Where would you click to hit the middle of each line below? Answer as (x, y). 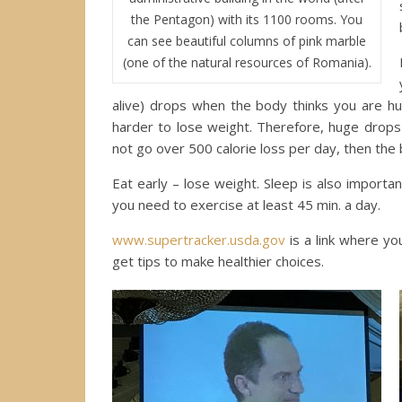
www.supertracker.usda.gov (199, 239)
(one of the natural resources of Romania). (247, 62)
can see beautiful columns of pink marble (247, 40)
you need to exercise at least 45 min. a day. (246, 204)
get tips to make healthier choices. (218, 261)
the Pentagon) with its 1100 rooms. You (247, 19)
